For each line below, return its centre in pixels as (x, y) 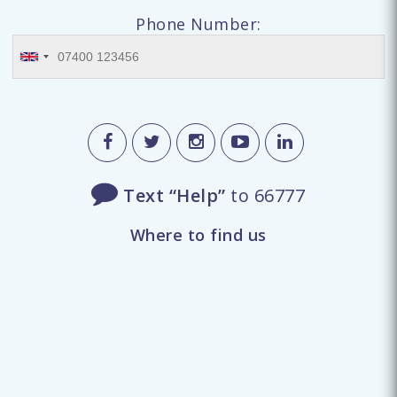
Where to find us (198, 235)
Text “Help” (175, 196)
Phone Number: (198, 24)
